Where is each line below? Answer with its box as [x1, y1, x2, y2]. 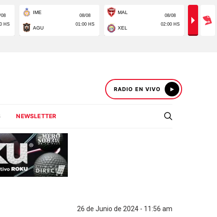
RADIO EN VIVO [114, 86, 161, 93]
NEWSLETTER [16, 112, 57, 120]
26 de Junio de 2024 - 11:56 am [77, 205, 172, 213]
